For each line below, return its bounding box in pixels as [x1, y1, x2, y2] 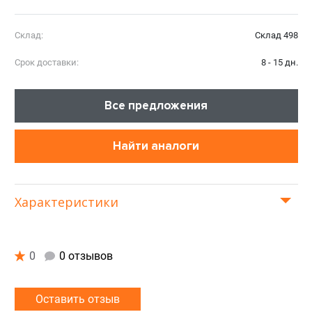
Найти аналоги [113, 139, 199, 154]
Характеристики [14, 194, 118, 211]
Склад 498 [254, 30, 298, 41]
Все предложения [104, 98, 208, 114]
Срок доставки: [14, 57, 79, 68]
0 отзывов [58, 249, 113, 263]
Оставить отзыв [35, 292, 120, 306]
